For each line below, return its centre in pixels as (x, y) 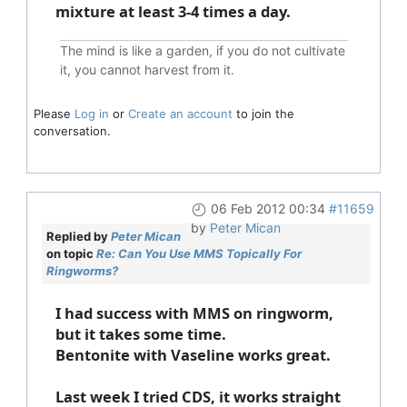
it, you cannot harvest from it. (147, 70)
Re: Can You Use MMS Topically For (199, 254)
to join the (263, 114)
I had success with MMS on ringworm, (194, 313)
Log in (91, 114)
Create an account (180, 114)
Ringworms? (82, 271)
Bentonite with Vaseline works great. (193, 355)
